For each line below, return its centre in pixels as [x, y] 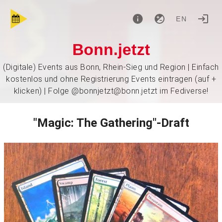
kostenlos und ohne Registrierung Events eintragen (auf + [111, 79]
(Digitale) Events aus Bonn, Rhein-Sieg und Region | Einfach [111, 67]
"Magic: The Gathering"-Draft [111, 123]
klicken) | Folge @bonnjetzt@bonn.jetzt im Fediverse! [111, 91]
